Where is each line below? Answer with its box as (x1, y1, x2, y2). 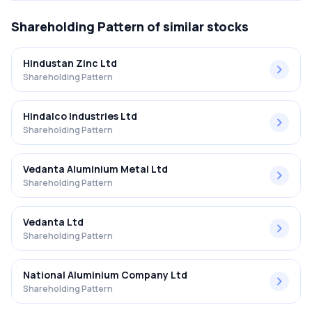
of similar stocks (144, 18, 249, 35)
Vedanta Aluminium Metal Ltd (23, 162, 168, 175)
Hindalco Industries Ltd (23, 109, 137, 123)
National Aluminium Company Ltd (23, 268, 187, 281)
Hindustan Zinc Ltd (23, 56, 117, 70)
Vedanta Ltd (23, 215, 84, 228)
